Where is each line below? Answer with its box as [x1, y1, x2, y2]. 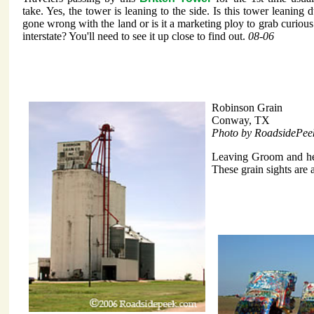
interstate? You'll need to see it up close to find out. [22, 30, 248, 43]
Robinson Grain [212, 102, 282, 114]
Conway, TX [212, 114, 270, 127]
